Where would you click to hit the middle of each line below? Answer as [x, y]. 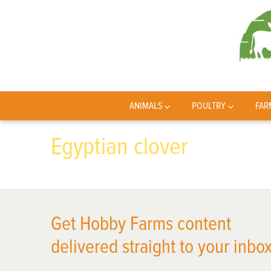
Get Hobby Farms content [141, 224]
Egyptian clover [119, 147]
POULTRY [209, 106]
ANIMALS [146, 106]
